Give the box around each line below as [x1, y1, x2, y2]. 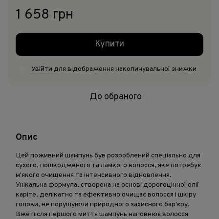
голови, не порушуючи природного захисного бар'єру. [16, 200, 190, 209]
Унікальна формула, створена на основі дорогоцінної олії [16, 181, 199, 189]
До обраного [89, 91, 142, 103]
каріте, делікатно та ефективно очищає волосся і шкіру [16, 191, 196, 199]
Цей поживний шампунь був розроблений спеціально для [16, 152, 200, 160]
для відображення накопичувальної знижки [52, 65, 197, 73]
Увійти [31, 65, 52, 73]
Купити [95, 39, 124, 50]
